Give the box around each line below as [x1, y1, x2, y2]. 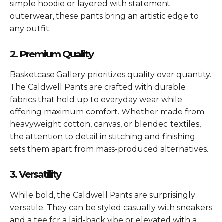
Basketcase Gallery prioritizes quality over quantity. [10, 69, 211, 79]
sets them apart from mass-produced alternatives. [10, 144, 208, 154]
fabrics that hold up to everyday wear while [10, 94, 182, 104]
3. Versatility [10, 168, 61, 180]
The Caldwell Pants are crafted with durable [10, 82, 186, 92]
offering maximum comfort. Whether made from [10, 107, 204, 116]
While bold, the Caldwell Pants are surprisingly [10, 190, 195, 200]
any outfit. [10, 23, 51, 33]
